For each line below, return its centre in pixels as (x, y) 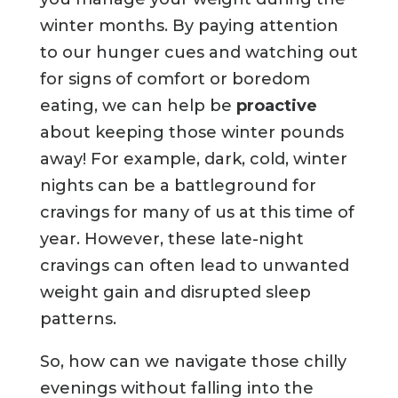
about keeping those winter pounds (191, 133)
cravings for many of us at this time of (197, 213)
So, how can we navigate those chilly (193, 362)
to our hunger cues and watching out (199, 53)
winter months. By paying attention (189, 26)
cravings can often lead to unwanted (194, 266)
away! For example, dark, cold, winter (193, 159)
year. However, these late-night (171, 239)
